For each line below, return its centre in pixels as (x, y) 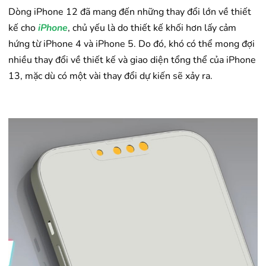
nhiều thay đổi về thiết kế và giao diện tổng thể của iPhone (132, 60)
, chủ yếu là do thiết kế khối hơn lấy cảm (152, 28)
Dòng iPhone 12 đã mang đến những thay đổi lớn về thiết (130, 12)
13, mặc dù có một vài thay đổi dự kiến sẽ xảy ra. (110, 76)
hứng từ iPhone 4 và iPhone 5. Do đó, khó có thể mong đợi (132, 44)
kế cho (23, 28)
